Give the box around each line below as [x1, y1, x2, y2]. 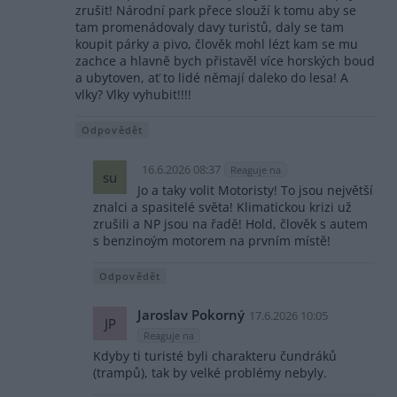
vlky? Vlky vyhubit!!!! [75, 85, 191, 103]
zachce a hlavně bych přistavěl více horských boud [75, 51, 375, 69]
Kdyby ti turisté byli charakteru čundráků [93, 347, 337, 365]
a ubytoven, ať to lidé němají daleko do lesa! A [75, 68, 348, 86]
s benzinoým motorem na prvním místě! [93, 231, 331, 249]
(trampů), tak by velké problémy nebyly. [93, 364, 327, 382]
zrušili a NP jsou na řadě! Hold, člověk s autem [93, 214, 368, 232]
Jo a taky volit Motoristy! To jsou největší [137, 181, 373, 198]
